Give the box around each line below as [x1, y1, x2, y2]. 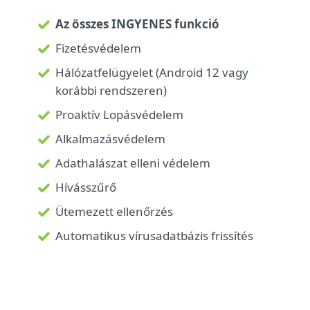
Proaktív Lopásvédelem [55, 107, 183, 122]
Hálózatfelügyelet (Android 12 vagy [55, 64, 248, 80]
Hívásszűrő [55, 179, 116, 195]
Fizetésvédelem [55, 40, 141, 56]
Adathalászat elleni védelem [55, 155, 210, 171]
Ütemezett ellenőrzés [55, 203, 173, 219]
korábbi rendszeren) [55, 82, 167, 98]
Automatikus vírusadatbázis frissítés [55, 228, 253, 244]
